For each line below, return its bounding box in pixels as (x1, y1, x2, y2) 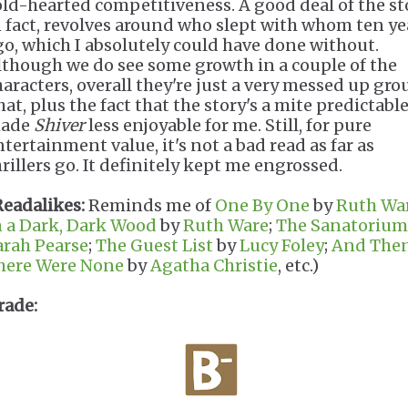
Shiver (34, 115, 85, 136)
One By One (215, 195, 310, 216)
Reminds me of (85, 195, 215, 216)
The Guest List (96, 235, 213, 256)
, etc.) (278, 255, 319, 276)
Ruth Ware (183, 215, 269, 236)
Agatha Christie (150, 255, 278, 276)
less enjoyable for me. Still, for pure (85, 115, 372, 136)
